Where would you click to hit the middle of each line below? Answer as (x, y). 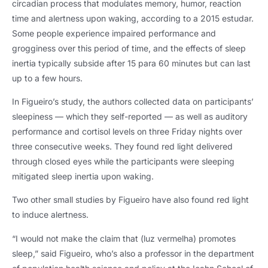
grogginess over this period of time (80, 48)
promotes (217, 238)
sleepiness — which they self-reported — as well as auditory (130, 117)
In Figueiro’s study (47, 102)
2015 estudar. (226, 18)
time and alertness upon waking (74, 18)
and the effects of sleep (200, 48)
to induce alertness (49, 215)
